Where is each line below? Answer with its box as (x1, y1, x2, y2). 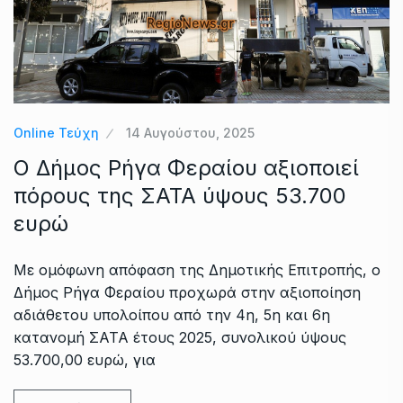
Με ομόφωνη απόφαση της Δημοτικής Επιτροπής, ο (13, 260, 381, 279)
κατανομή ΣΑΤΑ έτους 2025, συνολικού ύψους (13, 327, 346, 346)
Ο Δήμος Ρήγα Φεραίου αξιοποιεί (13, 154, 359, 181)
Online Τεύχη (13, 124, 99, 140)
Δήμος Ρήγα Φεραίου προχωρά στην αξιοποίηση (13, 282, 361, 301)
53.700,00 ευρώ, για (13, 350, 156, 369)
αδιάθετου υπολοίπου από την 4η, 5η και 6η (13, 305, 330, 324)
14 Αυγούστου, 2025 (126, 124, 255, 140)
